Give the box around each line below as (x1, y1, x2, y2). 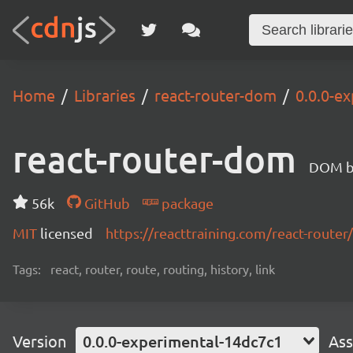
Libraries (74, 85, 136, 105)
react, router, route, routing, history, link (50, 261, 275, 277)
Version (13, 331, 66, 351)
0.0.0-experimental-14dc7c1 (83, 331, 282, 351)
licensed (40, 225, 93, 241)
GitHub (80, 195, 130, 211)
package (158, 195, 214, 211)
